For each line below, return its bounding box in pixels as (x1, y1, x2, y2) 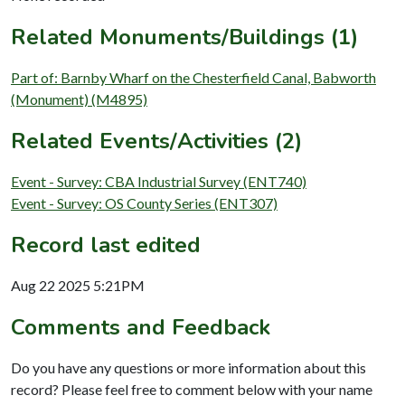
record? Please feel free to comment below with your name (11, 380, 372, 398)
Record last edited (11, 230, 201, 259)
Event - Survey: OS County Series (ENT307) (11, 193, 278, 212)
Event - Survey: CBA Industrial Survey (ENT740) (11, 172, 306, 190)
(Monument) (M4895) (11, 89, 147, 108)
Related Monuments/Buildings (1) (11, 22, 358, 52)
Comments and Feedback (11, 312, 270, 342)
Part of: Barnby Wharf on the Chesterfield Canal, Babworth (11, 68, 376, 86)
